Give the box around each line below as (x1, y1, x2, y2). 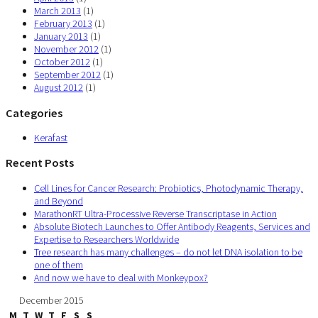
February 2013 (34, 17, 92, 31)
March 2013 (34, 4, 81, 18)
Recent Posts (6, 155, 74, 170)
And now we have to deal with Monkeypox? (34, 270, 208, 284)
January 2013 (34, 30, 88, 43)
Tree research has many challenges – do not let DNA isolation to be (34, 245, 302, 258)
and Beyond (34, 194, 83, 207)
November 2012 (34, 43, 99, 56)
